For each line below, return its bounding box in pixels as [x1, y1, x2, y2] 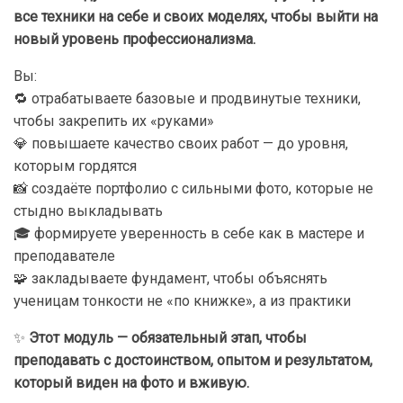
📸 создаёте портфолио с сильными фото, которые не [13, 180, 373, 198]
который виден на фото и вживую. [13, 374, 249, 392]
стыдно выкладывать [13, 202, 163, 220]
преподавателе [13, 247, 115, 265]
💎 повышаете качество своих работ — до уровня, [13, 135, 348, 153]
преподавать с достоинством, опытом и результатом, [13, 352, 372, 370]
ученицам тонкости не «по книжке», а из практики [13, 292, 351, 310]
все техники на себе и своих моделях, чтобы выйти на [13, 8, 378, 26]
